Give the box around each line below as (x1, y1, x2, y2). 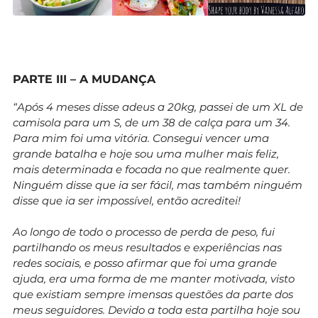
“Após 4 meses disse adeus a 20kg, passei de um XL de (13, 99, 303, 114)
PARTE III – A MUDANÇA (13, 72, 155, 86)
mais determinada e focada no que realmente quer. (13, 162, 290, 176)
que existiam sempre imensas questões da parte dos (13, 287, 293, 301)
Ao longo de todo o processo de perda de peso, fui (13, 224, 275, 238)
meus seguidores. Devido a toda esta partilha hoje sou (13, 302, 300, 317)
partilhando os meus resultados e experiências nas (13, 240, 282, 254)
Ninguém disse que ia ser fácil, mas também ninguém (13, 177, 302, 192)
